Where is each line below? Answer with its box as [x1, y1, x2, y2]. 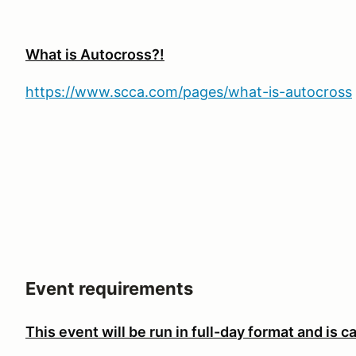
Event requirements [25, 278, 193, 299]
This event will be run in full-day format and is [25, 323, 338, 340]
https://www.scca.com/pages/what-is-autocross [25, 83, 352, 100]
